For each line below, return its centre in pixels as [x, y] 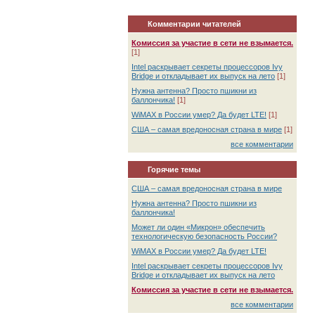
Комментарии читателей [194, 24]
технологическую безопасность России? [204, 236]
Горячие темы [174, 169]
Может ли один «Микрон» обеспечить [198, 227]
